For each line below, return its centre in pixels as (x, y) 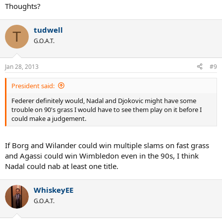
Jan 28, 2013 (22, 66)
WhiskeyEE (54, 190)
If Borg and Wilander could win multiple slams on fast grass (107, 145)
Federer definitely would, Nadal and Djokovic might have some (104, 100)
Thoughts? (23, 6)
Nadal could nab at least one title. (62, 166)
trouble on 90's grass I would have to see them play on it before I (107, 109)
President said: (33, 85)
